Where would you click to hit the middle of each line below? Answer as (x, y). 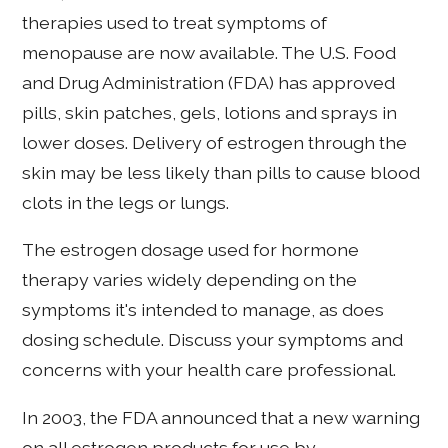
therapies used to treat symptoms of (175, 22)
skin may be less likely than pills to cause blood (221, 172)
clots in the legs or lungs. (126, 202)
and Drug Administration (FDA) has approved (209, 82)
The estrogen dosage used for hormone (191, 250)
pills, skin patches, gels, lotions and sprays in (210, 112)
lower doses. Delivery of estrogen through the (215, 142)
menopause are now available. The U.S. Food (209, 52)
